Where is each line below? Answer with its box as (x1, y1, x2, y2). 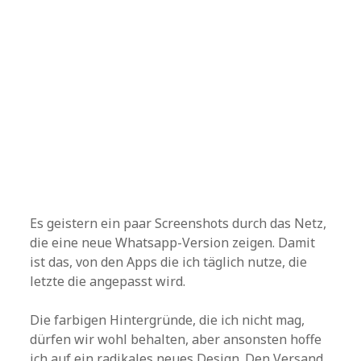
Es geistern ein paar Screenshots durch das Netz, (30, 214, 327, 232)
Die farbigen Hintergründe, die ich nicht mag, (30, 311, 305, 329)
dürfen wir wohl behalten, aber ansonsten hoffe (30, 330, 322, 348)
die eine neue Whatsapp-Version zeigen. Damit (30, 234, 316, 251)
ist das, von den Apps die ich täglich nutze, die (30, 253, 308, 271)
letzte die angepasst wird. (30, 272, 186, 290)
